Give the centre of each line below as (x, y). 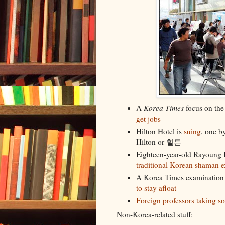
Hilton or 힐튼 (158, 142)
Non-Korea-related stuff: (155, 215)
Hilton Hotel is (160, 131)
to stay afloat (156, 188)
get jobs (148, 119)
